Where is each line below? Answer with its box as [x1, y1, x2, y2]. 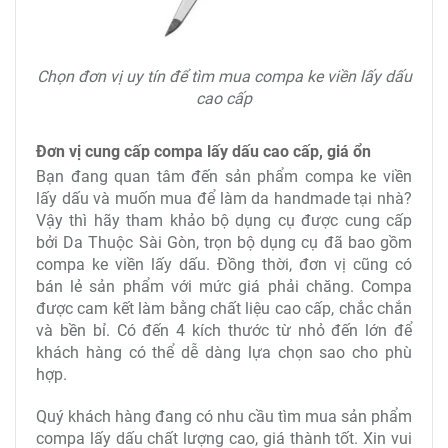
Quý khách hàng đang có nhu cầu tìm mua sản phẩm [36, 407, 412, 427]
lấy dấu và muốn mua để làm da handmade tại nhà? [36, 189, 412, 209]
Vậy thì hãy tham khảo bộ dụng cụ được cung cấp [36, 211, 412, 231]
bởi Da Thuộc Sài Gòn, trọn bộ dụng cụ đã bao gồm [36, 233, 412, 253]
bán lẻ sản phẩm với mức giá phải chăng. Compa [36, 277, 412, 297]
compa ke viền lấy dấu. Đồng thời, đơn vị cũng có [36, 255, 412, 275]
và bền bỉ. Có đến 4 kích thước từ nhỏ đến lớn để [36, 321, 412, 341]
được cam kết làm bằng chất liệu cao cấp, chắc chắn [36, 299, 412, 319]
